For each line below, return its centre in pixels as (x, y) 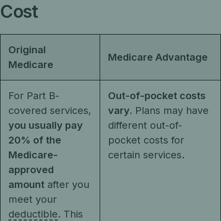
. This (70, 214)
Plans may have (170, 110)
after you (67, 184)
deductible (33, 214)
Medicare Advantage (158, 57)
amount (26, 184)
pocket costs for (146, 140)
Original (27, 50)
